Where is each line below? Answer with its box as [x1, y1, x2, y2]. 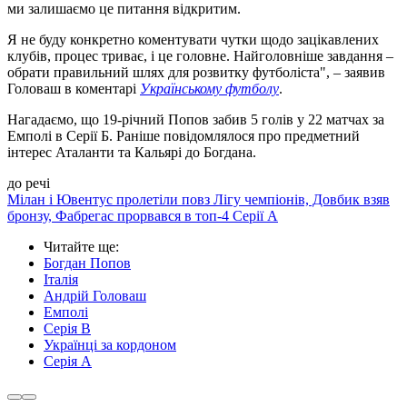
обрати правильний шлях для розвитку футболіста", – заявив [7, 65, 385, 81]
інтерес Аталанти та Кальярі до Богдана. [7, 144, 256, 161]
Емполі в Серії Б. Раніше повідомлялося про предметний [7, 128, 360, 144]
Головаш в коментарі [7, 81, 140, 97]
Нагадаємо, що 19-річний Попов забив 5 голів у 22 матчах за [7, 112, 384, 128]
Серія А [44, 353, 92, 370]
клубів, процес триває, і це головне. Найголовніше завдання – [7, 48, 393, 65]
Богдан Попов [44, 255, 131, 272]
